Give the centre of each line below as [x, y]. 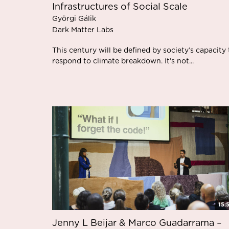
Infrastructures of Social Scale [120, 7]
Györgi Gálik [74, 19]
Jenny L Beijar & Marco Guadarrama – [137, 223]
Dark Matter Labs [83, 30]
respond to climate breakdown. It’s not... [123, 61]
